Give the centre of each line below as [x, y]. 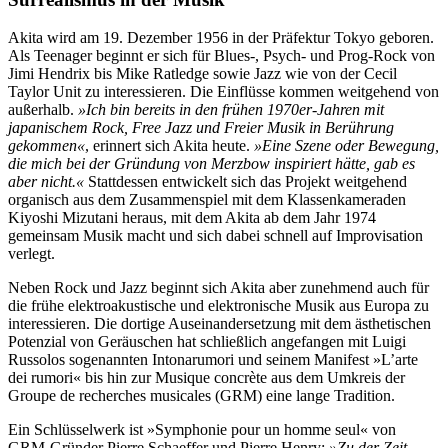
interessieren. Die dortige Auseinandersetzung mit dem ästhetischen [219, 324]
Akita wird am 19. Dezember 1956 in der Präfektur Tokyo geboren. [221, 38]
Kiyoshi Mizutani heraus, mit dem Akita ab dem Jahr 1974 [192, 218]
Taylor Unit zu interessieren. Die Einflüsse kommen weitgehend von [223, 92]
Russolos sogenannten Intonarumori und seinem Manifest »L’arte [213, 360]
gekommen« [46, 146]
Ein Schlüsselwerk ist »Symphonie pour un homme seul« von [202, 430]
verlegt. [35, 254]
